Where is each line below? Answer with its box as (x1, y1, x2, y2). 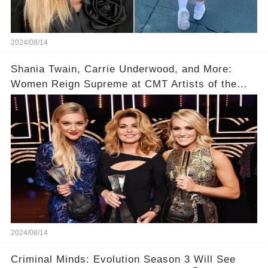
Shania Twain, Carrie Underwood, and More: (10, 63, 232, 75)
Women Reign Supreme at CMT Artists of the (10, 78, 237, 90)
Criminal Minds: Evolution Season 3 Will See (10, 254, 236, 266)
